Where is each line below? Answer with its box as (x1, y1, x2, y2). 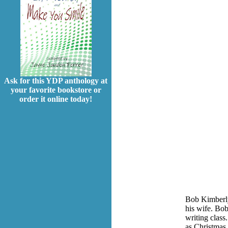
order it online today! (19, 95, 92, 104)
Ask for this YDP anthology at (4, 76, 107, 85)
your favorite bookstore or (10, 85, 101, 95)
